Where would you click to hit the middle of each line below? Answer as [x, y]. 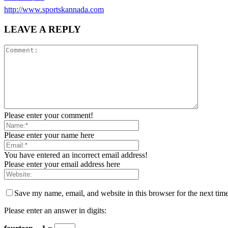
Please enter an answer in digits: [55, 210]
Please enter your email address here [62, 164]
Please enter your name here [49, 135]
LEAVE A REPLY [42, 30]
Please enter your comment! [49, 115]
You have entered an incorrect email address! [76, 155]
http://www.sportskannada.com [54, 10]
